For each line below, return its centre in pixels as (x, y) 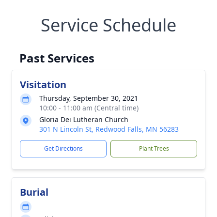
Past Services (57, 58)
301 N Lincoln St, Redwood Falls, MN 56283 (109, 129)
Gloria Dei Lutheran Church (84, 119)
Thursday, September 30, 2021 (89, 98)
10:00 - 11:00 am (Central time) (89, 108)
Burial (34, 192)
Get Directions (63, 148)
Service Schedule (108, 25)
